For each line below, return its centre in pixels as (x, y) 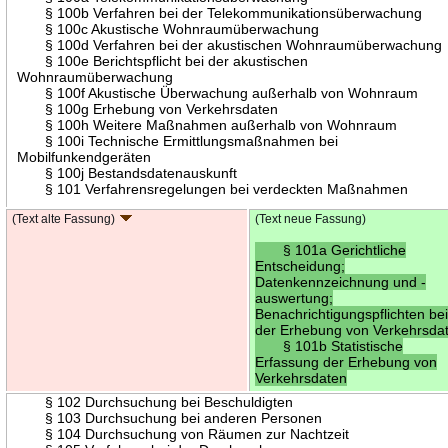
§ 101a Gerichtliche (331, 249)
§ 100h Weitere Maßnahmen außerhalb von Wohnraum (207, 124)
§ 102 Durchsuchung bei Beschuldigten (155, 401)
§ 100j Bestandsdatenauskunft (127, 172)
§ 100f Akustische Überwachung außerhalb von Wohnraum (218, 92)
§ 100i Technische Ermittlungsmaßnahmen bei (178, 140)
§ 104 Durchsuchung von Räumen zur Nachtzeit (183, 433)
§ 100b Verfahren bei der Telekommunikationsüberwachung (220, 12)
